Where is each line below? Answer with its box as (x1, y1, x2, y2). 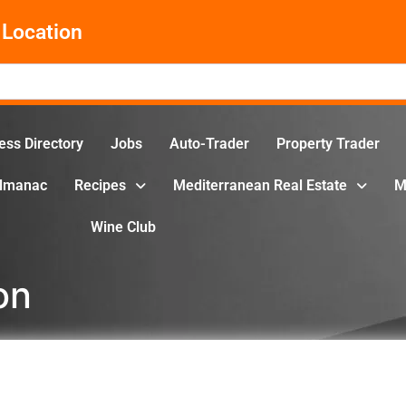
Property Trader (276, 135, 381, 153)
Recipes (74, 177, 127, 195)
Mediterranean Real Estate (173, 177, 348, 195)
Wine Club (90, 218, 156, 237)
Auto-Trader (169, 135, 250, 153)
